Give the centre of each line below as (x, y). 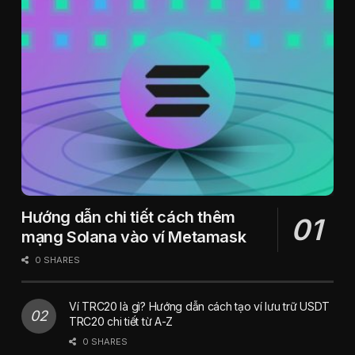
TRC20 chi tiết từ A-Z (121, 321)
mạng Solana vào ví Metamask (134, 237)
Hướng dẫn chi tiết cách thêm (128, 217)
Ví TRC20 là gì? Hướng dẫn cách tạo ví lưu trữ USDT (199, 306)
